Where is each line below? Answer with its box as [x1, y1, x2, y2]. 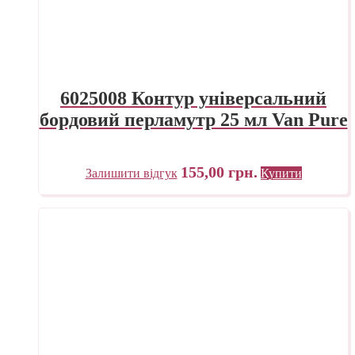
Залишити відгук [85, 166, 177, 181]
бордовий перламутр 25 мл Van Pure [39, 109, 348, 131]
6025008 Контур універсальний [60, 88, 326, 109]
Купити [260, 166, 302, 181]
